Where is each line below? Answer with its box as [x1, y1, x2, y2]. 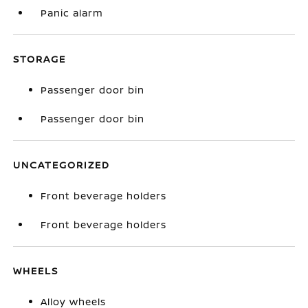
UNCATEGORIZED [13, 158, 111, 171]
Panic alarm [41, 6, 104, 19]
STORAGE [13, 52, 67, 65]
